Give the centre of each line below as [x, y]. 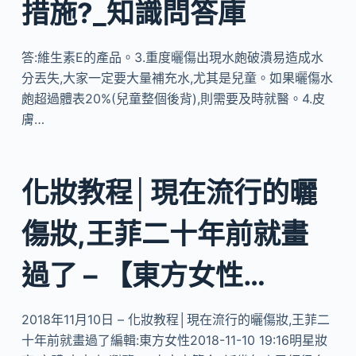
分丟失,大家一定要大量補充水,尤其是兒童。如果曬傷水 [177, 78]
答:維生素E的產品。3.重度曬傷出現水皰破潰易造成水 [172, 57]
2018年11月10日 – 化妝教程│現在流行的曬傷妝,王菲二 [175, 319]
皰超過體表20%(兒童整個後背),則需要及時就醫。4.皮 [173, 99]
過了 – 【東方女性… [143, 275]
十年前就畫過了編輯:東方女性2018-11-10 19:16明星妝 [174, 340]
